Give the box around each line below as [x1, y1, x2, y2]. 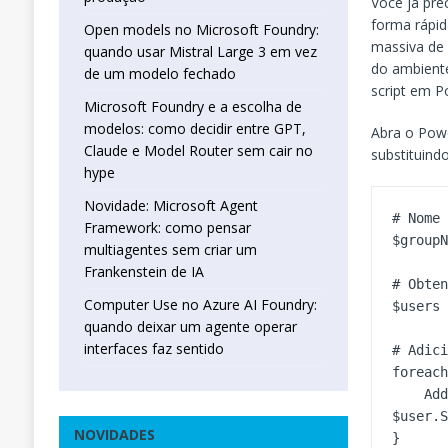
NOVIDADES [73, 425, 155, 445]
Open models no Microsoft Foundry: [83, 20, 319, 40]
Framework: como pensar [83, 218, 251, 238]
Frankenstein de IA [83, 262, 204, 282]
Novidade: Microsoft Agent [83, 196, 258, 216]
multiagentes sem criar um [83, 240, 257, 260]
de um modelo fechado [83, 64, 236, 84]
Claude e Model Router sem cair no [83, 141, 313, 161]
